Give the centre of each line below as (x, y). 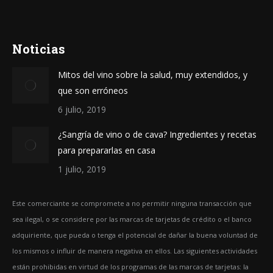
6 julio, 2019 (82, 109)
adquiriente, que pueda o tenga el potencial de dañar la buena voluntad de (135, 235)
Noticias (39, 49)
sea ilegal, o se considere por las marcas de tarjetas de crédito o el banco (132, 219)
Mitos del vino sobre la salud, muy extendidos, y (153, 75)
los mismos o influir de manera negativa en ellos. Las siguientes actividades (135, 251)
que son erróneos (93, 90)
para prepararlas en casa (107, 150)
